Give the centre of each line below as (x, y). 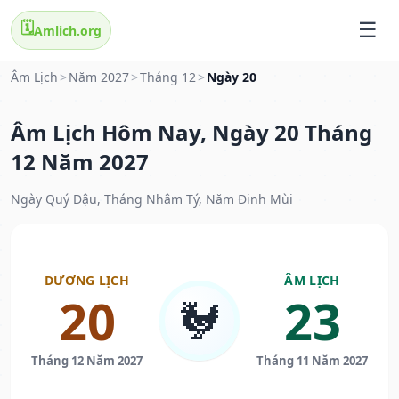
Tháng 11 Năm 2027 (312, 361)
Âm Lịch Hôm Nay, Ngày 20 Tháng (191, 133)
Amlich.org (68, 30)
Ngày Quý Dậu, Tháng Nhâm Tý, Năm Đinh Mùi (152, 199)
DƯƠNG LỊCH (87, 281)
